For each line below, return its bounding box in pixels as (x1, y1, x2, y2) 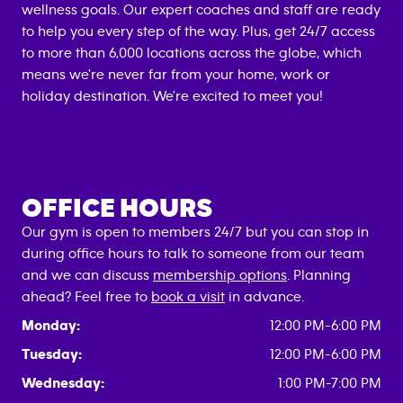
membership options (153, 268, 287, 282)
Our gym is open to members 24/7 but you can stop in (22, 225, 369, 239)
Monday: (22, 318, 80, 333)
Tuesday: (22, 347, 82, 362)
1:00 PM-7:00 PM (278, 376, 381, 390)
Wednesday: (22, 376, 104, 390)
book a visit (151, 290, 225, 304)
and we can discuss (22, 268, 153, 282)
